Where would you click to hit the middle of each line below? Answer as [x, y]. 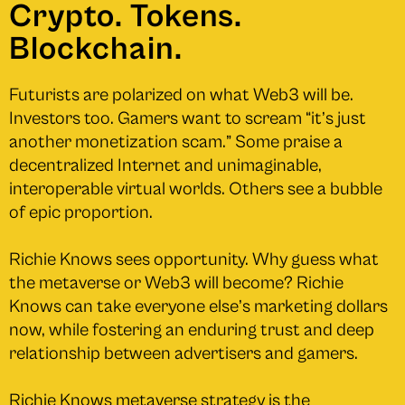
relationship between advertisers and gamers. [184, 353]
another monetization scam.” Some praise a [176, 142]
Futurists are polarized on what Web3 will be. [181, 95]
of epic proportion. [81, 212]
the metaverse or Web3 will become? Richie [176, 283]
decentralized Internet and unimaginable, [165, 165]
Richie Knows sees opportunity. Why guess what [194, 259]
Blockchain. [96, 49]
